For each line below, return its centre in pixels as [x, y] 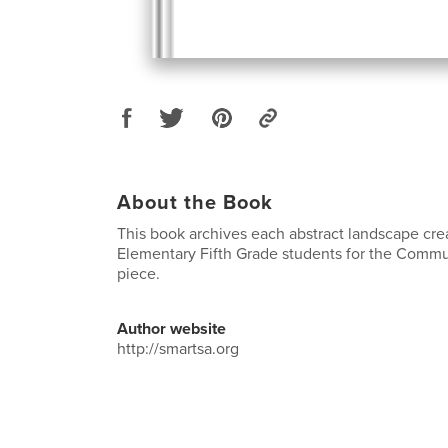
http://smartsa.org [178, 348]
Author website [171, 328]
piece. [138, 273]
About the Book [195, 202]
